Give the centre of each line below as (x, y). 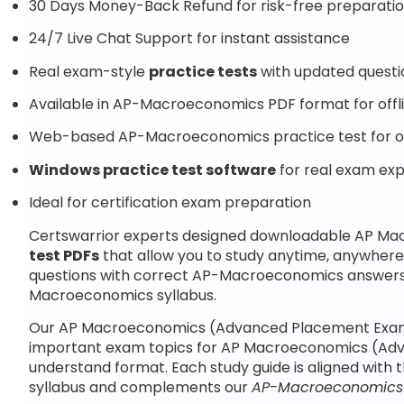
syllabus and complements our (140, 387)
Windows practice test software (152, 170)
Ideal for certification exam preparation (170, 203)
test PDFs (64, 255)
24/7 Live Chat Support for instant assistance (189, 39)
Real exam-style (89, 71)
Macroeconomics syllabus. (123, 295)
